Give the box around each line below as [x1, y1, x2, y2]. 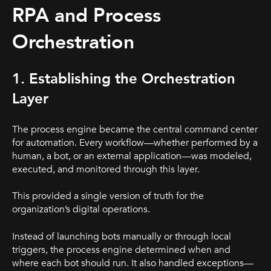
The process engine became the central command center [12, 122, 258, 136]
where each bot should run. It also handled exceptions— [12, 256, 253, 270]
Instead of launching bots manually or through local [12, 229, 231, 243]
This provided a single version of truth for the [12, 189, 204, 203]
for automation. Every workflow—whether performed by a [12, 135, 258, 149]
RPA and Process [12, 2, 161, 29]
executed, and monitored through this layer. [12, 162, 200, 176]
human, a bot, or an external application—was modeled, [12, 149, 252, 163]
